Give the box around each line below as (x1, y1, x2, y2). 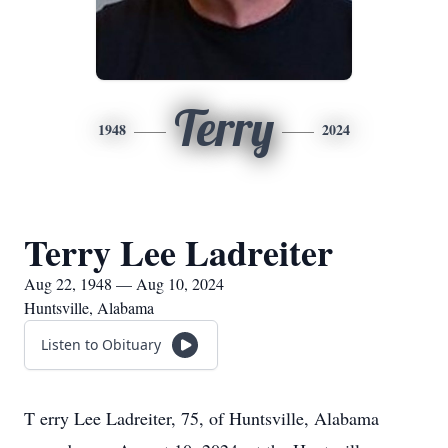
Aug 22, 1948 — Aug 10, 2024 (24, 273, 224, 294)
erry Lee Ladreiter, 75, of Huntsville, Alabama (40, 406, 379, 430)
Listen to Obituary (41, 335, 161, 354)
